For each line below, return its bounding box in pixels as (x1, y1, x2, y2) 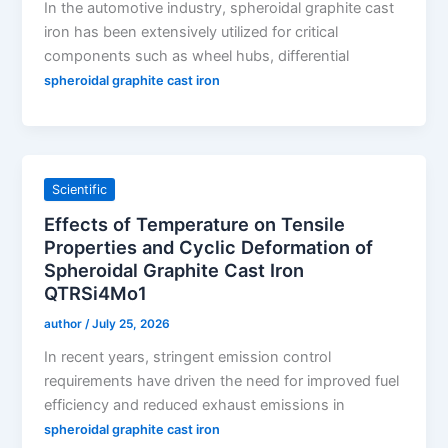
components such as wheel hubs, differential (44, 46, 350, 65)
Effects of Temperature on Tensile (44, 212, 346, 235)
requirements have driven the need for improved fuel (44, 371, 400, 390)
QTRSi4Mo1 (44, 281, 148, 304)
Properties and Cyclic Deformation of (44, 235, 374, 258)
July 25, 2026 (92, 316, 171, 331)
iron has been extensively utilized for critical (44, 22, 339, 41)
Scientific (52, 182, 108, 198)
